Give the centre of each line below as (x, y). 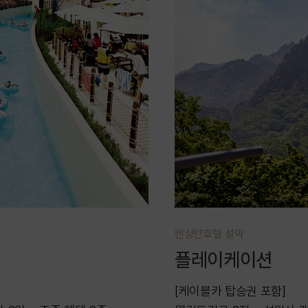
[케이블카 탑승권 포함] (230, 291)
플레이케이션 (223, 260)
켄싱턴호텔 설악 (209, 233)
